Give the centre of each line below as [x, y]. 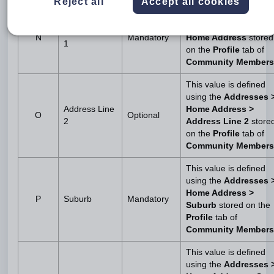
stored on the [245, 205]
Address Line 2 [219, 121]
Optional [143, 115]
